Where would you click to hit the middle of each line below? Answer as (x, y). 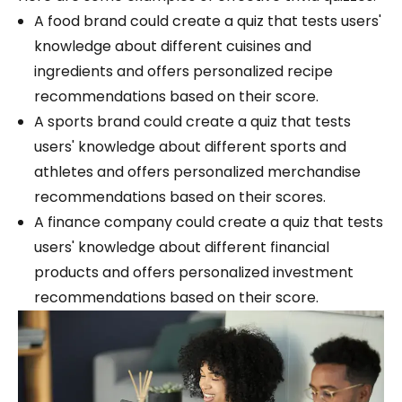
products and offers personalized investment (194, 273)
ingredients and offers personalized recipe (184, 72)
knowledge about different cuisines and (173, 47)
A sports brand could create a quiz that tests (192, 122)
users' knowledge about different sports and (190, 147)
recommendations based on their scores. (180, 197)
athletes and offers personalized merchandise (197, 172)
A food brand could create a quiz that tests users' (208, 22)
